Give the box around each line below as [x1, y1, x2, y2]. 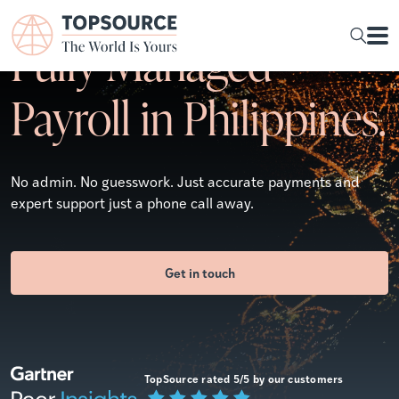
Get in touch [164, 263, 235, 281]
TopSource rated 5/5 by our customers [144, 370, 344, 387]
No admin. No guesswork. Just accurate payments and [11, 172, 360, 191]
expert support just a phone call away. [11, 193, 254, 212]
